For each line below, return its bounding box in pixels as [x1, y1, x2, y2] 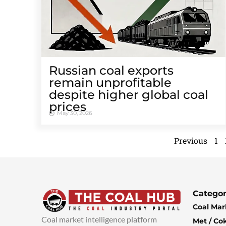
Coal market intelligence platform [41, 214, 157, 224]
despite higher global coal [49, 87, 208, 102]
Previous [174, 135, 207, 146]
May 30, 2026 [57, 109, 92, 117]
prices [49, 99, 86, 115]
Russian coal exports [49, 63, 174, 78]
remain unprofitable [49, 75, 172, 90]
